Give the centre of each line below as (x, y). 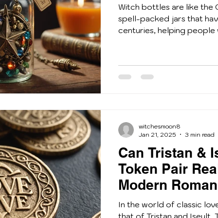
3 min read (200, 134)
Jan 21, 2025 (157, 134)
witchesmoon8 (160, 126)
